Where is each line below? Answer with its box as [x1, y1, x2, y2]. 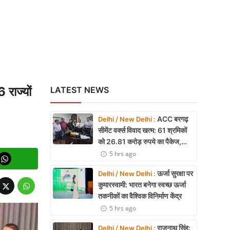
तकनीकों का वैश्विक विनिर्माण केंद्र [98, 191, 182, 200]
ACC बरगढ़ [156, 114, 188, 123]
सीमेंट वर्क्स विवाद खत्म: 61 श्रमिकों [98, 126, 187, 135]
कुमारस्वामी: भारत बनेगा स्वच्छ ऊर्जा [98, 180, 186, 189]
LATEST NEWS [50, 85, 109, 95]
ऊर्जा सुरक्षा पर [156, 169, 193, 178]
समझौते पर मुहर [98, 148, 137, 157]
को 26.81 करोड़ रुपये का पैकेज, [98, 137, 181, 146]
